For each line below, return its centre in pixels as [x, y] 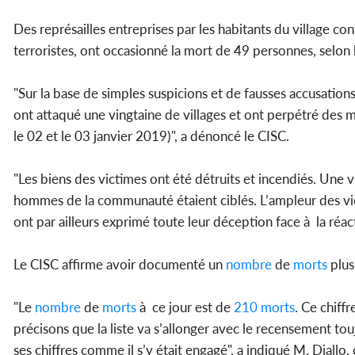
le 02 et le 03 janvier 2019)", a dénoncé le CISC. [151, 136]
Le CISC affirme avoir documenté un [120, 265]
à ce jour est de [185, 307]
